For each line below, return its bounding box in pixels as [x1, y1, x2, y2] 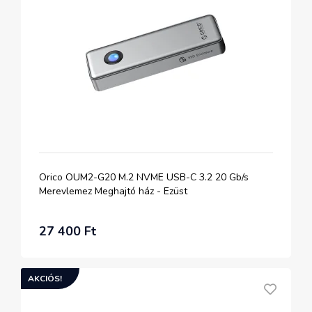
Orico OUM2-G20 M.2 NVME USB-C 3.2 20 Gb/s [39, 171, 249, 184]
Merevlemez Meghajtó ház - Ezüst [39, 185, 187, 198]
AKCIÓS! [28, 273, 62, 284]
